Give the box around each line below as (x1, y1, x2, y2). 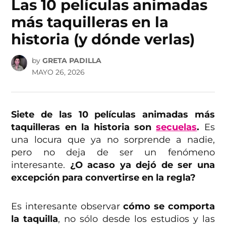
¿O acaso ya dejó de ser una (70, 159, 215, 171)
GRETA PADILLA (42, 56, 101, 66)
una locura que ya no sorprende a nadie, (11, 134, 215, 146)
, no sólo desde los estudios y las (58, 213, 215, 225)
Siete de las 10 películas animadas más (11, 109, 215, 121)
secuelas (156, 122, 197, 133)
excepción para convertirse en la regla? (11, 172, 196, 184)
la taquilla (11, 213, 59, 225)
